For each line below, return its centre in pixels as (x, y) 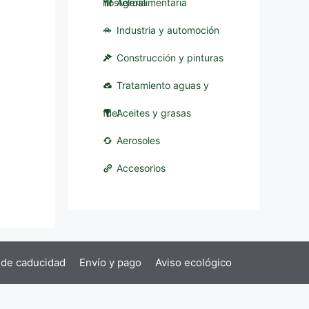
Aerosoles (139, 140)
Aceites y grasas (154, 113)
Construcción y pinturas (170, 58)
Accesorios (141, 168)
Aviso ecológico (193, 263)
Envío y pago (110, 263)
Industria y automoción (168, 30)
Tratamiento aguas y (163, 85)
